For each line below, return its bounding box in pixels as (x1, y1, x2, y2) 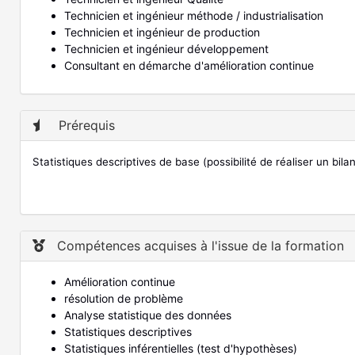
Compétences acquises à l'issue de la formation (53, 238, 344, 254)
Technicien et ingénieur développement (64, 42, 269, 56)
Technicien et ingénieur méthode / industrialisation (64, 9, 323, 23)
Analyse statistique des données (64, 308, 231, 323)
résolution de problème (64, 292, 183, 306)
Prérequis (55, 117, 115, 134)
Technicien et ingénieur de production (64, 25, 260, 40)
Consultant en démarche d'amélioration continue (64, 59, 314, 73)
